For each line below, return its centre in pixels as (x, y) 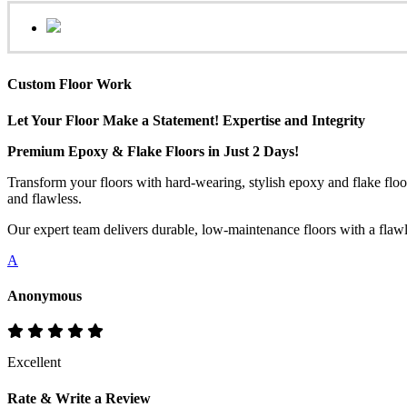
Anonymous (45, 295)
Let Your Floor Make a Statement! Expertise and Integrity (186, 120)
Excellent (34, 362)
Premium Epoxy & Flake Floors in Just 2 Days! (153, 151)
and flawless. (45, 198)
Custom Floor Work (69, 84)
